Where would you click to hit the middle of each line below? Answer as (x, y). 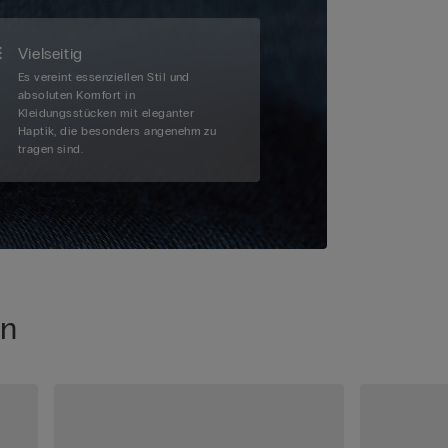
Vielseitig (50, 54)
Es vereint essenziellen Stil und (103, 77)
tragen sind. (50, 149)
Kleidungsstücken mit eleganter (106, 113)
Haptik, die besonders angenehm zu (117, 131)
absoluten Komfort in (76, 95)
